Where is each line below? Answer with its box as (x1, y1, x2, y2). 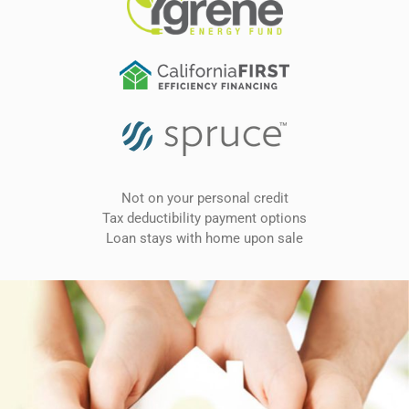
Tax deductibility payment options (102, 210, 307, 227)
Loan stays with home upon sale (106, 230, 303, 247)
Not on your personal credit (121, 190, 288, 207)
